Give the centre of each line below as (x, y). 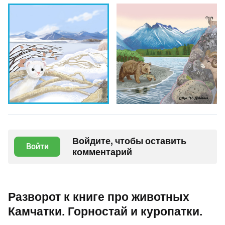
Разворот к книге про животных (99, 197)
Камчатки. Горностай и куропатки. (105, 212)
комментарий (102, 152)
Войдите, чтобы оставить (129, 141)
